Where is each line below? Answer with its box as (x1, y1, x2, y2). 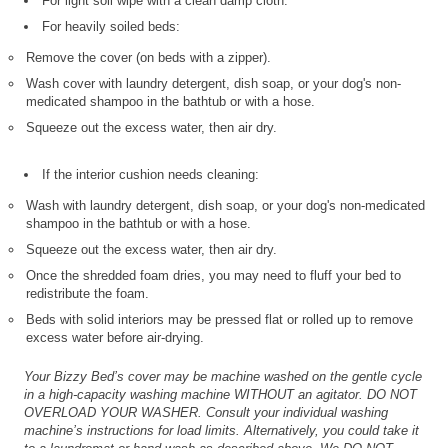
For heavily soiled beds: (42, 19, 181, 35)
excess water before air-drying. (26, 330, 205, 346)
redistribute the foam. (26, 286, 150, 302)
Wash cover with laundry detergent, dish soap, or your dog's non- (26, 76, 402, 92)
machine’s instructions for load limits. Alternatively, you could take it (24, 423, 420, 439)
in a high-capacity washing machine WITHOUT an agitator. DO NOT (24, 387, 418, 403)
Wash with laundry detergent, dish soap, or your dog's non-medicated (26, 198, 426, 214)
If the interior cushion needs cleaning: (42, 167, 260, 183)
